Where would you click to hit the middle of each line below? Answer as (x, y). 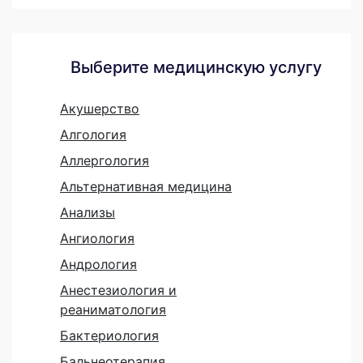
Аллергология (105, 160)
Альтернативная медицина (146, 186)
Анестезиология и (118, 290)
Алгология (93, 134)
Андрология (98, 264)
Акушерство (100, 108)
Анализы (88, 212)
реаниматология (113, 309)
